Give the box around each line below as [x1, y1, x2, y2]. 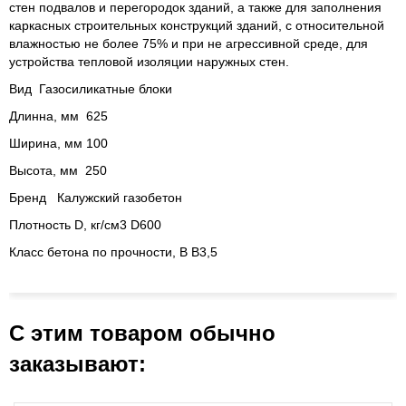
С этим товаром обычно [9, 321, 275, 346]
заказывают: [9, 352, 146, 377]
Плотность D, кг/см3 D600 [9, 217, 161, 233]
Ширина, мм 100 [9, 136, 108, 151]
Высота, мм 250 [9, 163, 107, 179]
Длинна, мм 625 [9, 109, 108, 124]
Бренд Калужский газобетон [9, 190, 182, 206]
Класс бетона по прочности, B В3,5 [9, 245, 217, 260]
